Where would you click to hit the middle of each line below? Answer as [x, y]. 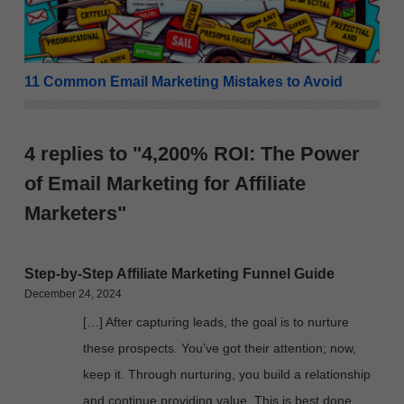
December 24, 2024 [73, 294]
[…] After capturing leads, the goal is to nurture [216, 321]
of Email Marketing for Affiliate [165, 183]
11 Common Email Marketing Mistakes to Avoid [184, 81]
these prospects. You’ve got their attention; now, [220, 348]
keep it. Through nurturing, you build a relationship [227, 374]
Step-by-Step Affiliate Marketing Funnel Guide [179, 273]
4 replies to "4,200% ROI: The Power [192, 153]
